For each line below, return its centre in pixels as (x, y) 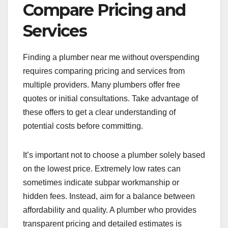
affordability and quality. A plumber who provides (110, 210)
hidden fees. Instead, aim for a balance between (109, 196)
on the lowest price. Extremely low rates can (102, 168)
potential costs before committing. (83, 126)
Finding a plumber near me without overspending (111, 57)
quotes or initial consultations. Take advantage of (110, 98)
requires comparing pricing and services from (104, 71)
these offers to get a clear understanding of (99, 112)
